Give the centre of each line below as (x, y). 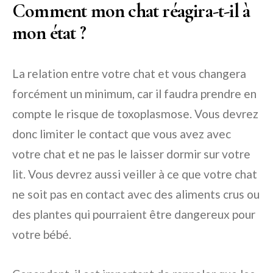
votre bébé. (42, 234)
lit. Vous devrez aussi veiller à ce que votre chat (135, 174)
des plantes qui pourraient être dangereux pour (134, 214)
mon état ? (49, 33)
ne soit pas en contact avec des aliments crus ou (136, 194)
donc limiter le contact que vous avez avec (122, 134)
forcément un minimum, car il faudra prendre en (134, 94)
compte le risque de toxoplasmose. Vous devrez (135, 114)
